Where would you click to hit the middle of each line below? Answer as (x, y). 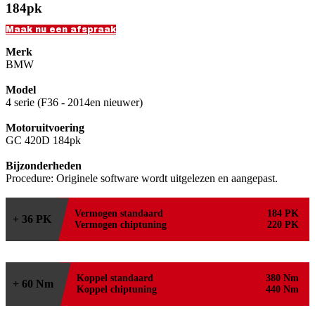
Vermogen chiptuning (120, 225)
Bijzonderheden (44, 166)
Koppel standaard (115, 278)
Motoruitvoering (45, 128)
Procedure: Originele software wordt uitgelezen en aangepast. (142, 179)
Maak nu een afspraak (61, 30)
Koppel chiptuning (116, 290)
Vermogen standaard (118, 214)
